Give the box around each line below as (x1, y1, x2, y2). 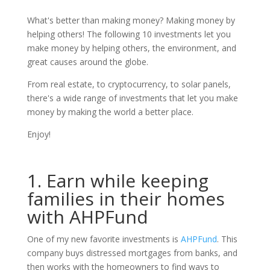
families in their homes (27, 186, 225, 211)
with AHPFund (27, 204, 148, 229)
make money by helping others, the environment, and (27, 42, 236, 54)
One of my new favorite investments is (27, 233, 181, 245)
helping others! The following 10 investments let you (27, 28, 231, 40)
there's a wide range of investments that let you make (27, 92, 238, 104)
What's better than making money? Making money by (27, 14, 235, 26)
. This (216, 233, 237, 245)
